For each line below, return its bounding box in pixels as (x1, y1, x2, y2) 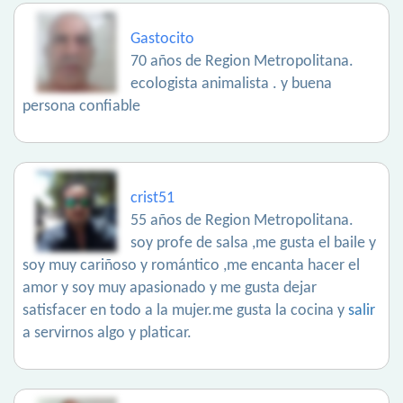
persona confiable (22, 98, 140, 116)
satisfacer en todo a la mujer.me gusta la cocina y (22, 302, 348, 320)
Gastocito (130, 31, 194, 49)
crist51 (130, 190, 175, 208)
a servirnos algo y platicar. (22, 325, 192, 343)
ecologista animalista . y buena (130, 76, 332, 94)
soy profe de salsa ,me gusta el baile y (130, 235, 376, 253)
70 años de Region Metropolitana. (130, 53, 354, 71)
